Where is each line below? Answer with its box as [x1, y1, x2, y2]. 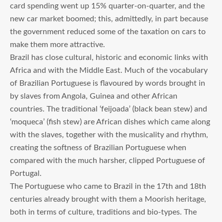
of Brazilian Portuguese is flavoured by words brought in [10, 79, 205, 87]
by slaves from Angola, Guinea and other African [10, 92, 177, 100]
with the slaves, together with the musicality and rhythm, [10, 130, 208, 139]
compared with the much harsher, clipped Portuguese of [10, 156, 205, 165]
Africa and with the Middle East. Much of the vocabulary [10, 66, 208, 74]
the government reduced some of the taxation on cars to [10, 27, 206, 36]
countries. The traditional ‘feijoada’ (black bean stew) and [10, 105, 207, 113]
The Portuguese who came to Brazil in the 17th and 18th [10, 182, 206, 190]
